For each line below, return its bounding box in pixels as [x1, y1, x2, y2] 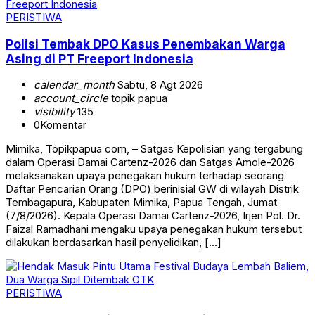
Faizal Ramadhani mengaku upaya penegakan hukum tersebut [6, 222, 302, 236]
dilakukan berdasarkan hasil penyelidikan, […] [6, 236, 221, 250]
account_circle [34, 91, 108, 105]
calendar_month [34, 78, 115, 92]
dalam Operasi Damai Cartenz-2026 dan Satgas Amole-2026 [6, 155, 295, 169]
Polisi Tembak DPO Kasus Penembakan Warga [6, 36, 285, 51]
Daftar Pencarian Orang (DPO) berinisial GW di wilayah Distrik [6, 182, 299, 196]
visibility [34, 105, 75, 119]
